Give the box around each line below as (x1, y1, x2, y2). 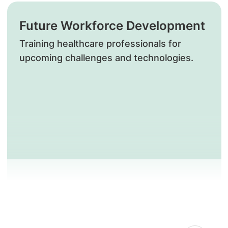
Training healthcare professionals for (19, 38, 181, 49)
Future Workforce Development (19, 18, 205, 33)
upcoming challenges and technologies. (19, 52, 193, 63)
